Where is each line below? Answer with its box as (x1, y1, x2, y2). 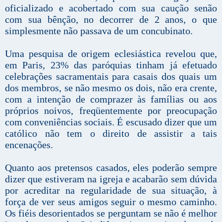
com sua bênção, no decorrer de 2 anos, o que (5, 14, 217, 25)
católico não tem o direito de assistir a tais (5, 128, 217, 139)
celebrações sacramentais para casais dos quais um (5, 71, 217, 82)
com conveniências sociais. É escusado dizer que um (5, 116, 217, 128)
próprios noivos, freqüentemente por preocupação (5, 105, 217, 116)
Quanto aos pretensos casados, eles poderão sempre (5, 162, 217, 173)
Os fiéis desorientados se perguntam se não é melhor (5, 208, 217, 219)
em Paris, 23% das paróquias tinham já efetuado (5, 59, 217, 71)
